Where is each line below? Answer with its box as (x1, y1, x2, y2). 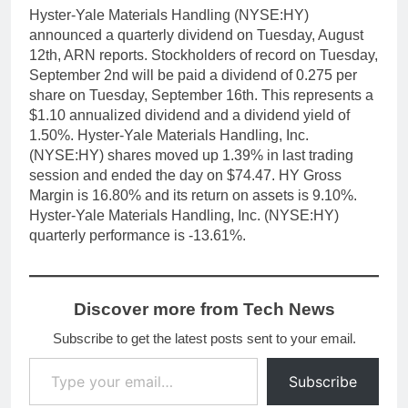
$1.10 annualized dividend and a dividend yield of (29, 107, 350, 124)
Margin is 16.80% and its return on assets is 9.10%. (29, 188, 357, 204)
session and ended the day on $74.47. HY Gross (29, 168, 342, 184)
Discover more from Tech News (73, 300, 335, 320)
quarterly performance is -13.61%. (29, 228, 246, 244)
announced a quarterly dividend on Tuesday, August (29, 27, 363, 44)
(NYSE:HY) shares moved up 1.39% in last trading (29, 148, 353, 164)
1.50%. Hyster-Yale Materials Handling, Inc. (29, 127, 309, 144)
